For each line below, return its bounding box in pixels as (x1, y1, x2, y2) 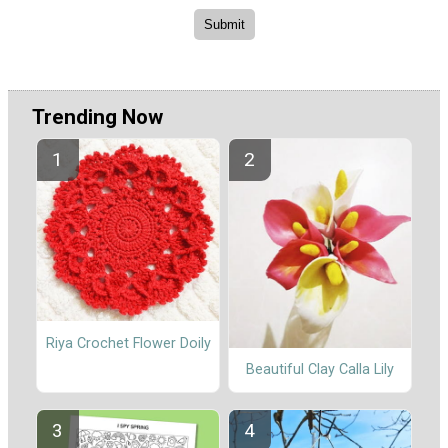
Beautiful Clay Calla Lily (246, 361, 394, 379)
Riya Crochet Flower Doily (45, 334, 211, 352)
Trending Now (32, 105, 163, 130)
